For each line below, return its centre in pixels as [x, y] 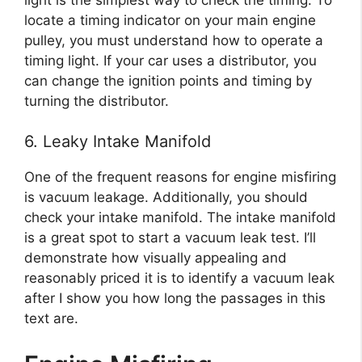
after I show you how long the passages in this [175, 299]
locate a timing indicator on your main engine [170, 20]
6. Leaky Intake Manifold [118, 142]
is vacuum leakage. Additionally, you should [166, 198]
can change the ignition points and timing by [168, 80]
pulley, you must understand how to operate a [174, 40]
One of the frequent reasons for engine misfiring [180, 177]
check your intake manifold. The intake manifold [180, 218]
